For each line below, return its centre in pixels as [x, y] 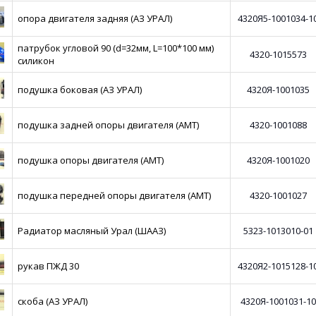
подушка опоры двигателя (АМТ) [91, 160]
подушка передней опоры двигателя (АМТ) [115, 195]
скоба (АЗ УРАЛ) [53, 301]
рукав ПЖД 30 [49, 266]
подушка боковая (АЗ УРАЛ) [80, 90]
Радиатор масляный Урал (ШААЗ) [92, 231]
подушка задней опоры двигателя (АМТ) [109, 125]
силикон [36, 61]
